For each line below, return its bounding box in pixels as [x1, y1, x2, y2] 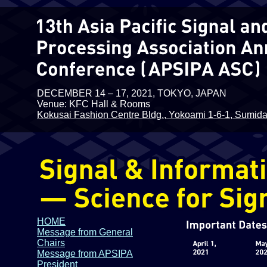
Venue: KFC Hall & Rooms [37, 99, 150, 109]
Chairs [37, 238, 65, 248]
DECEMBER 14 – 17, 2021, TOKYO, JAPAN [37, 88, 226, 98]
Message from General [37, 227, 133, 237]
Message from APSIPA [37, 249, 133, 259]
